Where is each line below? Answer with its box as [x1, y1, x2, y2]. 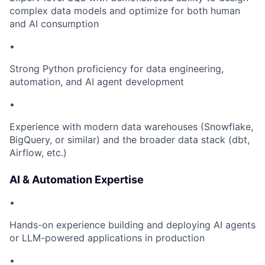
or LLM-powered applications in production [9, 232, 205, 244]
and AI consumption [9, 18, 99, 30]
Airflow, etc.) [9, 147, 67, 159]
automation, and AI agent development [9, 76, 184, 88]
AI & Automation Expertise [9, 173, 144, 186]
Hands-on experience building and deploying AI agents [9, 219, 256, 231]
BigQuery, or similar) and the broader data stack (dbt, [9, 134, 250, 146]
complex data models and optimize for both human [9, 5, 240, 17]
